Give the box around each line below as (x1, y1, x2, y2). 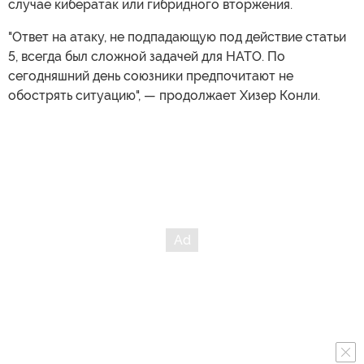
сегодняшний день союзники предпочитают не (8, 68, 293, 84)
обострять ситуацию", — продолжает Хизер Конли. (8, 88, 320, 104)
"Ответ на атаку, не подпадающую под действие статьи (8, 29, 346, 45)
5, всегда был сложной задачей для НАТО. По (8, 49, 285, 65)
